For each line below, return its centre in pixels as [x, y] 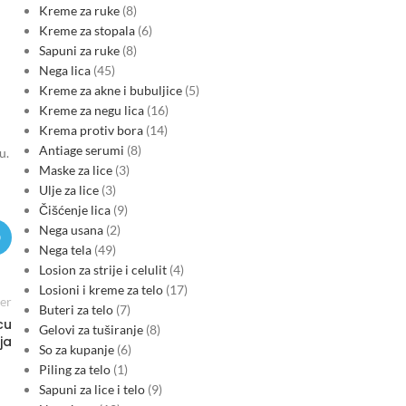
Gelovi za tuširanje [91, 329]
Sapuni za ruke [79, 50]
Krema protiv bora [91, 130]
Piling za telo [74, 369]
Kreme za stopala [87, 30]
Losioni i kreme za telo [101, 290]
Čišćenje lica [74, 210]
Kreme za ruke [79, 10]
